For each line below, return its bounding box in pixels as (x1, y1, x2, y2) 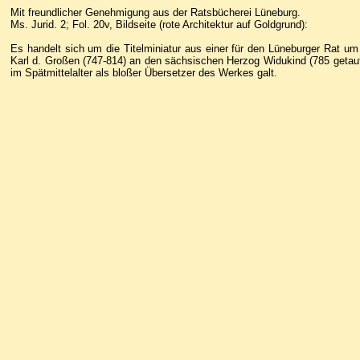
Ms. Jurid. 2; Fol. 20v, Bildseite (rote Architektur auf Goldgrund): (10, 18, 308, 31)
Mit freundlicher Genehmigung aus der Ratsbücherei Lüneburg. (10, 6, 301, 18)
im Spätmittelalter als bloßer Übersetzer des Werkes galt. (10, 67, 277, 79)
